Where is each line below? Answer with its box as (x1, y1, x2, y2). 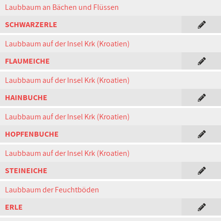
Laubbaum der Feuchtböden (5, 184, 99, 195)
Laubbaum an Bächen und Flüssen (5, 2, 119, 12)
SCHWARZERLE (5, 19, 57, 30)
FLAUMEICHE (5, 56, 50, 66)
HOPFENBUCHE (5, 129, 59, 139)
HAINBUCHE (5, 92, 47, 103)
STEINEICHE (5, 165, 47, 176)
